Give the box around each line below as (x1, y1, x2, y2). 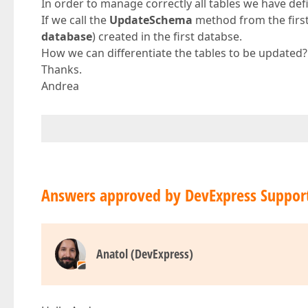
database (41, 29, 92, 44)
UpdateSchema (109, 12, 192, 27)
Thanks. (41, 62, 82, 77)
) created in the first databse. (92, 29, 242, 44)
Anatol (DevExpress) (96, 245, 193, 262)
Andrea (41, 78, 79, 93)
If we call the (41, 12, 109, 27)
